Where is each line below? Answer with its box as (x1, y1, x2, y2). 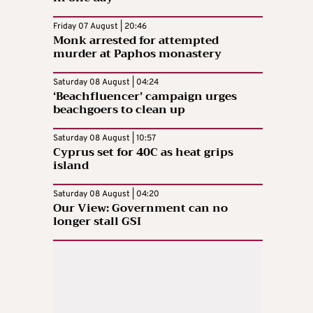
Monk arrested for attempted (53, 31, 219, 51)
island (53, 156, 89, 176)
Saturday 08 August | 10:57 (53, 133, 156, 145)
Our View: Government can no (53, 198, 228, 219)
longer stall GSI (53, 212, 141, 232)
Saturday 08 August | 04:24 (53, 77, 159, 89)
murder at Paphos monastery (53, 44, 221, 64)
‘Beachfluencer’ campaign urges (53, 87, 237, 107)
